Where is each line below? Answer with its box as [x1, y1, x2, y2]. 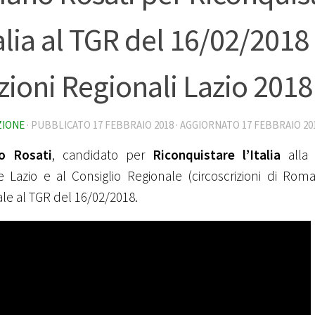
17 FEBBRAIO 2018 [93, 117, 174, 131]
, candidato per [52, 146, 153, 163]
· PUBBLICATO [27, 117, 93, 131]
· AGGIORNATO [174, 117, 242, 131]
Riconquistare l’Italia [153, 146, 281, 163]
